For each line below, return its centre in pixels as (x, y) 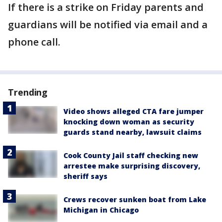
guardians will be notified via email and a (108, 25)
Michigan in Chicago (101, 210)
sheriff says (85, 176)
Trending (28, 92)
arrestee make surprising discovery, (132, 166)
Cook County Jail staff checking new (131, 155)
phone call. (34, 42)
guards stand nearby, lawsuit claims (133, 132)
